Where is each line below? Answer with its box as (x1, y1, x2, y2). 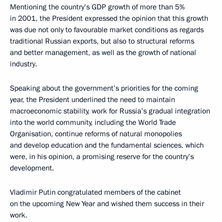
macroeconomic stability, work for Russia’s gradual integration (10, 106, 210, 116)
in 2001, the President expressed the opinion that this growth (10, 13, 208, 23)
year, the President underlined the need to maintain (10, 94, 175, 105)
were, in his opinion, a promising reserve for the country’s (10, 151, 194, 162)
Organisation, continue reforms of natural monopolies (10, 128, 182, 139)
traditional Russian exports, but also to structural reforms (10, 36, 194, 46)
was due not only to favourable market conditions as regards (10, 24, 204, 35)
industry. (10, 58, 37, 69)
